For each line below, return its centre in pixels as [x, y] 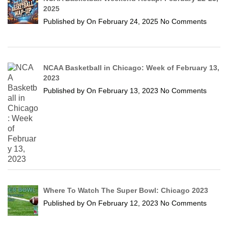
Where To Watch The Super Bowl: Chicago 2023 [126, 190]
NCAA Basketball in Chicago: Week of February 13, [132, 67]
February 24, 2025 [129, 21]
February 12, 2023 [129, 203]
